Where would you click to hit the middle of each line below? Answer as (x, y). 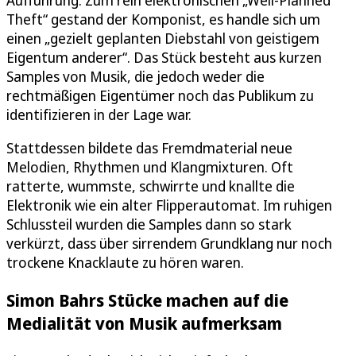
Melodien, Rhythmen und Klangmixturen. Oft (150, 166)
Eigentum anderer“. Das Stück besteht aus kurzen (164, 57)
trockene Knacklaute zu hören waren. (125, 262)
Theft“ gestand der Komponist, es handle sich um (163, 19)
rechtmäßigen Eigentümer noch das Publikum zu (160, 95)
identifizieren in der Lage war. (99, 114)
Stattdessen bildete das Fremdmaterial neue (149, 147)
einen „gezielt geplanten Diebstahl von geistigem (163, 38)
